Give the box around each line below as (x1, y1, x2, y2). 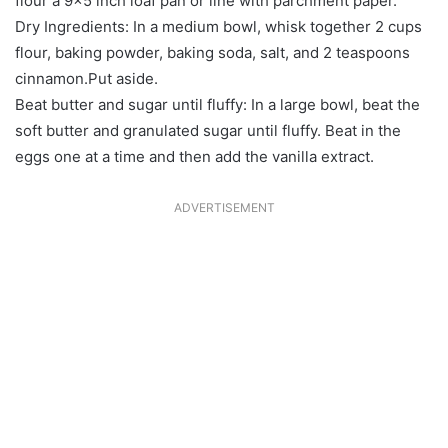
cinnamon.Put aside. (15, 68, 158, 88)
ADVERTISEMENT (173, 199, 275, 215)
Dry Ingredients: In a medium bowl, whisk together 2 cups (15, 16, 422, 36)
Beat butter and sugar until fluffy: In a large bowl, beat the (15, 94, 420, 114)
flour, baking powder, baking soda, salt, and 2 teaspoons (15, 42, 410, 62)
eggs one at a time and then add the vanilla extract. (15, 146, 374, 166)
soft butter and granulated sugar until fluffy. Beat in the (15, 120, 401, 140)
